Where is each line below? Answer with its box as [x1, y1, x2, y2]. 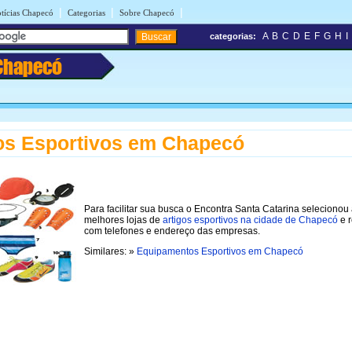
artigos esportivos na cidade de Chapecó [163, 214, 338, 225]
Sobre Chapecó [119, 8, 174, 17]
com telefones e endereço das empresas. [84, 225, 260, 236]
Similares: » [84, 245, 137, 257]
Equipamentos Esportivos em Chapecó [137, 245, 303, 257]
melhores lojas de [84, 214, 163, 225]
